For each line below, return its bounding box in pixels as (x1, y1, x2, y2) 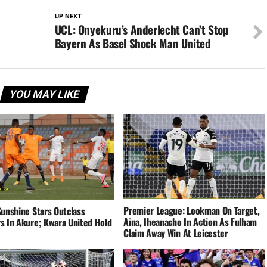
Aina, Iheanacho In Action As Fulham (123, 215, 257, 229)
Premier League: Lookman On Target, (123, 203, 260, 218)
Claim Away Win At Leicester (123, 226, 231, 241)
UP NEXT (54, 13, 82, 21)
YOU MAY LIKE (7, 88, 81, 101)
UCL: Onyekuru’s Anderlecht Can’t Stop (54, 21, 229, 39)
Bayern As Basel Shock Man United (54, 35, 211, 52)
